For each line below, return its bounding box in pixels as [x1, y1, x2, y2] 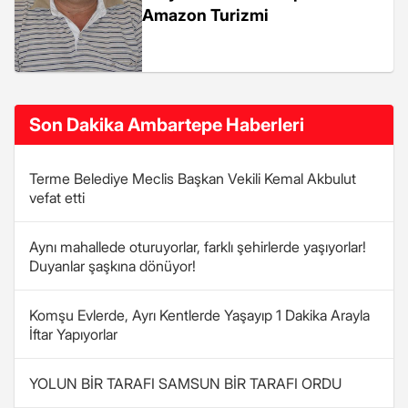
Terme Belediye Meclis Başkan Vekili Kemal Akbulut [29, 169, 356, 188]
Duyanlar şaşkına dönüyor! [29, 257, 196, 275]
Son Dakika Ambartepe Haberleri [29, 114, 304, 136]
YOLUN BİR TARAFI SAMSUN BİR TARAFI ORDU [29, 374, 342, 393]
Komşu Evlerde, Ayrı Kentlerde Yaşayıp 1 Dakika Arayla [29, 306, 370, 324]
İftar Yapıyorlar [29, 325, 117, 343]
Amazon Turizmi [142, 5, 269, 25]
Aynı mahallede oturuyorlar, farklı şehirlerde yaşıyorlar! [29, 238, 366, 256]
